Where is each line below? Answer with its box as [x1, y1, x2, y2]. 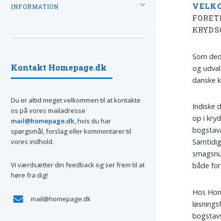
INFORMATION [11, 2, 59, 10]
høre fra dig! [11, 171, 48, 180]
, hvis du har [74, 116, 111, 125]
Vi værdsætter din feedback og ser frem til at [11, 160, 145, 170]
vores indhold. [11, 137, 54, 146]
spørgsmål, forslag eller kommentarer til [11, 126, 131, 136]
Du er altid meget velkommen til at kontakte [11, 95, 141, 105]
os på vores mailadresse [11, 106, 85, 115]
